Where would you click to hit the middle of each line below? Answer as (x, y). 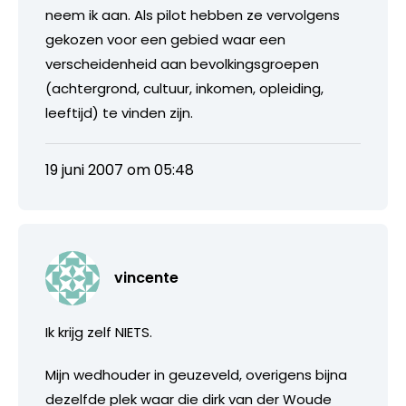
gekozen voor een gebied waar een (165, 39)
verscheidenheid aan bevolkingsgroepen (182, 63)
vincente (146, 277)
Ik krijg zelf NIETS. (99, 332)
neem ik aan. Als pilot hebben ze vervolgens (193, 14)
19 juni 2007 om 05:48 (120, 169)
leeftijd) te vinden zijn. (119, 112)
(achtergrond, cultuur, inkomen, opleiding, (184, 88)
